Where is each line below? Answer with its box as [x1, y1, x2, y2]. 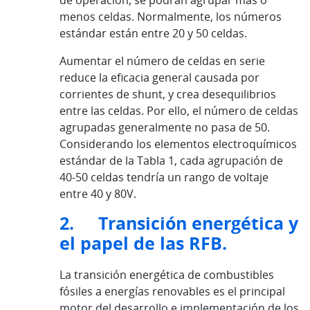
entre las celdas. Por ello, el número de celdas [60, 103, 298, 119]
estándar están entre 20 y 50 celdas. [60, 26, 247, 42]
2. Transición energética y [60, 212, 298, 235]
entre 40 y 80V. [60, 186, 136, 202]
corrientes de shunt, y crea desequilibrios [60, 86, 276, 102]
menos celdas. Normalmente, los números [60, 9, 282, 25]
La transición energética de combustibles [60, 267, 274, 283]
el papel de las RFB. [60, 232, 227, 255]
